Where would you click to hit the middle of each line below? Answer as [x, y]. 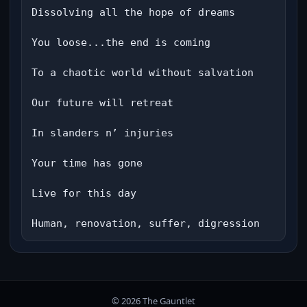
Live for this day [84, 193]
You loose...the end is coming [121, 42]
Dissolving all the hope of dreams [133, 12]
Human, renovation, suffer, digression [146, 223]
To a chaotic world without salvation [143, 73]
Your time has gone [87, 163]
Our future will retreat [102, 103]
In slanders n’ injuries [102, 133]
